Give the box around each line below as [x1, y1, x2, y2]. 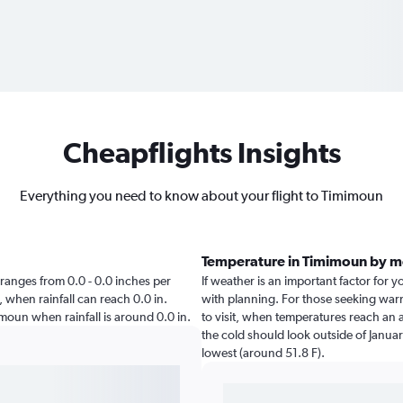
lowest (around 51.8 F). [201, 345, 325, 360]
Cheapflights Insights [62, 136, 341, 169]
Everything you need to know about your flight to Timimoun [20, 187, 383, 204]
